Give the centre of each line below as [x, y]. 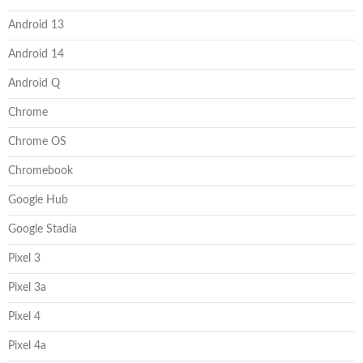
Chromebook [41, 171]
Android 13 [36, 25]
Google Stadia [43, 229]
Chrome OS [37, 141]
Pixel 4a [27, 346]
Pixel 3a [27, 287]
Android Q [34, 83]
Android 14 [36, 54]
